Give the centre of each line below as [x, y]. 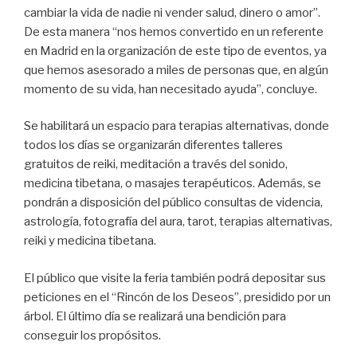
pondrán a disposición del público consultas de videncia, [173, 203]
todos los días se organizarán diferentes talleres [153, 145]
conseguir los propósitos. [92, 335]
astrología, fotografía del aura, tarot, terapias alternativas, [178, 222]
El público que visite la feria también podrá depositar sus [175, 278]
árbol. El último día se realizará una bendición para [155, 316]
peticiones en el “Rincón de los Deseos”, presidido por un [177, 297]
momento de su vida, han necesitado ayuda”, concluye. [171, 89]
